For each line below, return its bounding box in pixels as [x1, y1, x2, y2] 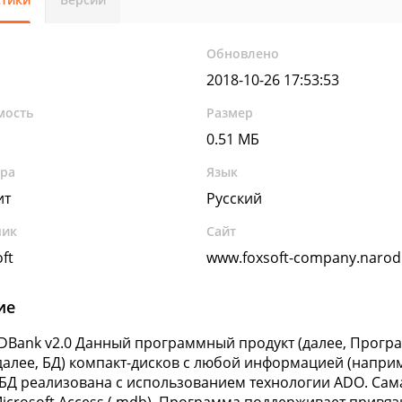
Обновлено [206, 45, 280, 62]
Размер [206, 104, 254, 121]
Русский [206, 188, 263, 208]
